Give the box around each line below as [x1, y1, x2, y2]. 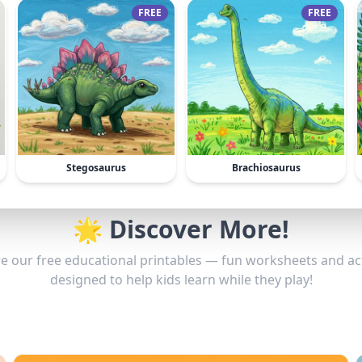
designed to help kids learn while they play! [49, 271, 313, 288]
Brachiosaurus [231, 161, 301, 175]
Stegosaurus [66, 161, 126, 175]
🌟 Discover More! [73, 213, 289, 246]
